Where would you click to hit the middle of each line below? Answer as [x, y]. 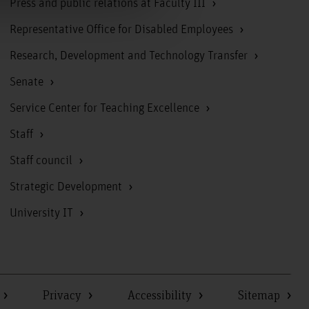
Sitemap [260, 294]
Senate [28, 82]
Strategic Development [68, 187]
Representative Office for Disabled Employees [123, 29]
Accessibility [161, 294]
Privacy [63, 294]
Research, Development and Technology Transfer [130, 56]
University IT [43, 213]
